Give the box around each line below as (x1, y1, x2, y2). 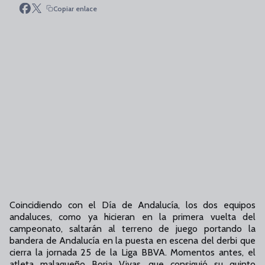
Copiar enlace (53, 4, 97, 13)
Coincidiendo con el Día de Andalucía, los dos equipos (9, 199, 256, 211)
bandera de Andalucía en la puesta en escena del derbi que (9, 235, 256, 246)
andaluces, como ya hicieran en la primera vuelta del (9, 211, 256, 222)
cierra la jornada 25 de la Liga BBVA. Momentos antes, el (9, 247, 256, 258)
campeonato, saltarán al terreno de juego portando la (9, 223, 256, 234)
